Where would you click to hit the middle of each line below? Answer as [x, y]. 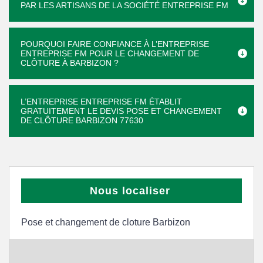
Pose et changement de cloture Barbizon [106, 222]
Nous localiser [130, 191]
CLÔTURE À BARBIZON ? [70, 63]
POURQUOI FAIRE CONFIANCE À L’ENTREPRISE [115, 44]
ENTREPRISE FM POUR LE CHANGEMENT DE [110, 53]
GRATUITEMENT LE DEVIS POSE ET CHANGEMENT [121, 111]
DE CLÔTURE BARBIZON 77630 [82, 120]
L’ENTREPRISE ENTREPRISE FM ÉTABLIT [101, 102]
